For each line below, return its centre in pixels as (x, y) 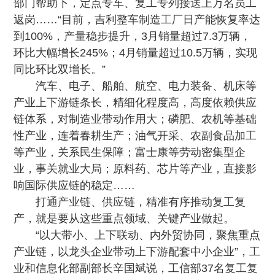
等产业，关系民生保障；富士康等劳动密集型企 (130, 152)
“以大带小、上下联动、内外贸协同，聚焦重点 (148, 235)
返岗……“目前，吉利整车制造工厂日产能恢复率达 (137, 20)
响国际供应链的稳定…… (75, 185)
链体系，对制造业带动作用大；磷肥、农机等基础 (135, 119)
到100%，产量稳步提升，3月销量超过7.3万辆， (133, 36)
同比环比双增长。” (60, 69)
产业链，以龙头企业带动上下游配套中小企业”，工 (137, 252)
